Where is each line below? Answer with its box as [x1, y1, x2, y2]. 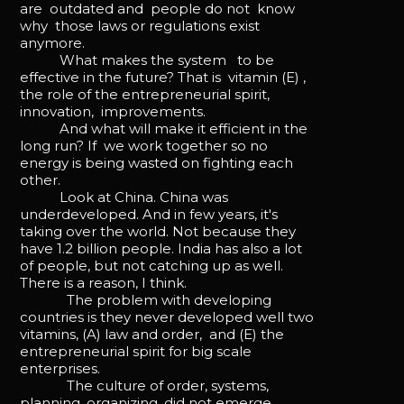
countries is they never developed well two [20, 308, 315, 326]
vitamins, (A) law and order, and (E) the [20, 325, 285, 343]
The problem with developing [20, 290, 272, 308]
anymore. [20, 33, 115, 51]
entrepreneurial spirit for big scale [20, 342, 252, 360]
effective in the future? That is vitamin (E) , [20, 68, 307, 86]
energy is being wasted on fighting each [20, 153, 294, 171]
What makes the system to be [20, 50, 275, 69]
